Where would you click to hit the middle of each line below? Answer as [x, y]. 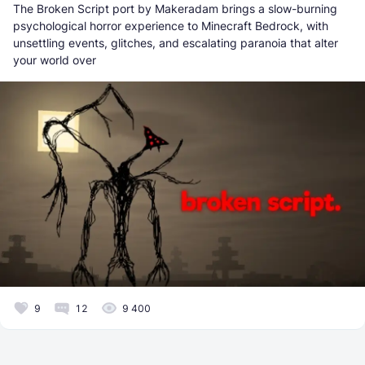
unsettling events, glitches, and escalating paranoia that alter [176, 42]
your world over [55, 59]
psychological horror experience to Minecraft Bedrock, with [171, 25]
